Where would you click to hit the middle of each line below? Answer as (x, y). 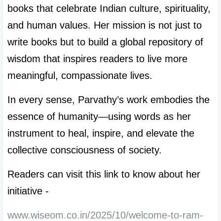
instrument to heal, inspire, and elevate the (101, 133)
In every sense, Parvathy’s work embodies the (109, 100)
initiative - (28, 191)
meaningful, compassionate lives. (80, 75)
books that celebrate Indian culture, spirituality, (109, 8)
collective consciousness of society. (85, 150)
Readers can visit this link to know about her (104, 174)
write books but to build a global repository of (105, 42)
